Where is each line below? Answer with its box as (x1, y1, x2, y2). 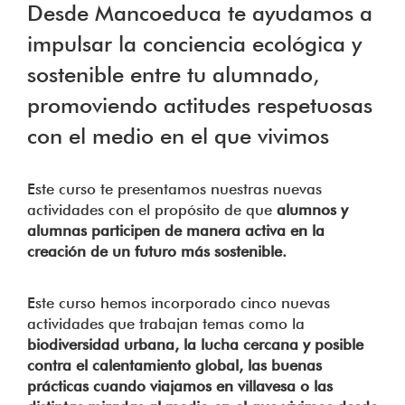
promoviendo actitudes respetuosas (27, 92, 372, 119)
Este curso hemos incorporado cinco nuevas (27, 293, 330, 312)
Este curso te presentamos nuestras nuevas (27, 180, 322, 199)
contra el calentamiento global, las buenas (27, 355, 322, 374)
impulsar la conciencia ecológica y (27, 31, 362, 58)
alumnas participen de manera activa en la (27, 221, 325, 240)
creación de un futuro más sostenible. (27, 242, 287, 261)
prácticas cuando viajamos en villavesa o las (27, 376, 333, 395)
